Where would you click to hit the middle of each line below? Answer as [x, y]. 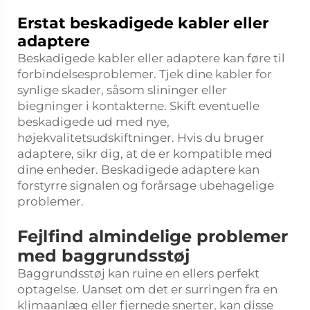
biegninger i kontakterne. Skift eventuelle [138, 106]
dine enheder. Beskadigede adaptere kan [138, 170]
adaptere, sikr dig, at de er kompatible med [145, 154]
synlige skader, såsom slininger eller [122, 90]
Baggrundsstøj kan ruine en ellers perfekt [138, 273]
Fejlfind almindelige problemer [153, 236]
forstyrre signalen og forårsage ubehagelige [146, 185]
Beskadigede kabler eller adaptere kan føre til [151, 58]
